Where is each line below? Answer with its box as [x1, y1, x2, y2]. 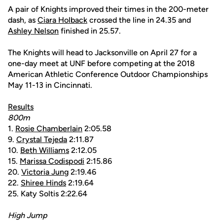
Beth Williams [20, 146, 69, 155]
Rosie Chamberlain [15, 124, 82, 133]
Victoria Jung [21, 167, 69, 177]
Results [8, 102, 34, 111]
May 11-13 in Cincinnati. [8, 80, 92, 90]
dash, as [8, 15, 37, 25]
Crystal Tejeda [16, 135, 67, 144]
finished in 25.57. [59, 26, 121, 36]
